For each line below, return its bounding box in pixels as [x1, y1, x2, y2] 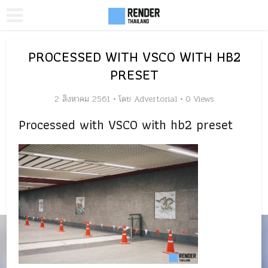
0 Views [185, 93, 214, 105]
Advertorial [133, 93, 177, 105]
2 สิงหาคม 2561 [54, 93, 110, 105]
